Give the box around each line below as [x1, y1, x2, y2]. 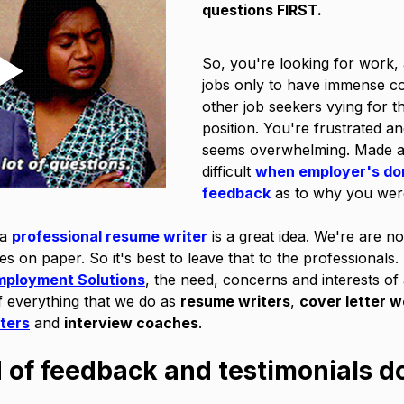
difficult [202, 162, 255, 180]
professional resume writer [12, 227, 207, 245]
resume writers [180, 292, 290, 310]
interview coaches [64, 314, 198, 332]
